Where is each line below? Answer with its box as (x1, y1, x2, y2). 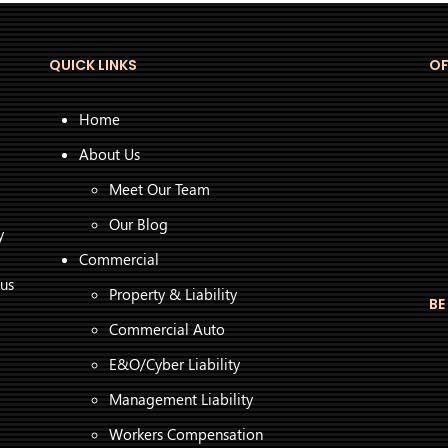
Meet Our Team (109, 179, 210, 200)
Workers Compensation (109, 424, 263, 445)
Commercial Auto (109, 319, 225, 340)
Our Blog (109, 214, 168, 235)
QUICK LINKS (49, 55, 137, 76)
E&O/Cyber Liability (109, 354, 240, 375)
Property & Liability (109, 284, 237, 305)
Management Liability (109, 389, 253, 410)
